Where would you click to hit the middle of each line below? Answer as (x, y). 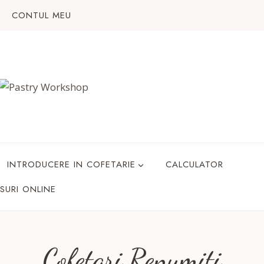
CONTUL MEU (42, 15)
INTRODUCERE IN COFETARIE (71, 164)
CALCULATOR (194, 164)
